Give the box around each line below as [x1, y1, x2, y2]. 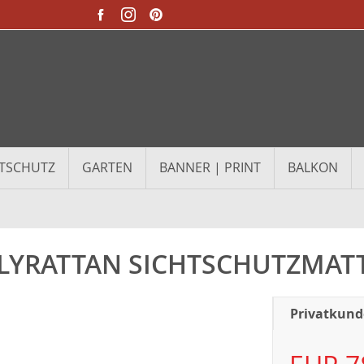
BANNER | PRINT [159, 158, 261, 176]
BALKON [288, 158, 338, 176]
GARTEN [82, 158, 132, 176]
